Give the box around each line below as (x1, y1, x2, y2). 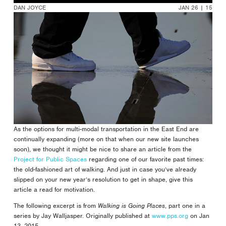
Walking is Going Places (97, 201, 165, 210)
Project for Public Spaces (13, 154, 87, 163)
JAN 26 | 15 (179, 4, 213, 12)
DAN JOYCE (13, 4, 46, 12)
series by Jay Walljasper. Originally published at (13, 211, 152, 220)
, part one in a (164, 201, 205, 210)
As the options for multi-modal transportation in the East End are (13, 124, 199, 133)
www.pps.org (151, 211, 188, 220)
